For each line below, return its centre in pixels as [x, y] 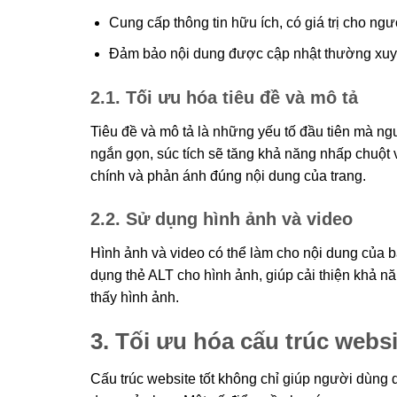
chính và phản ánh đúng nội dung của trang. [228, 175]
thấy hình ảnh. [135, 298]
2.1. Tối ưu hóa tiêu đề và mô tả [224, 97]
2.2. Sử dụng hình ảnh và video [222, 219]
